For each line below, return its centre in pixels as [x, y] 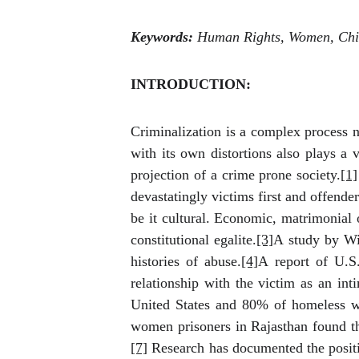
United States [171, 305]
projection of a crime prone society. [236, 175]
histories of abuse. [186, 261]
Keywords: [164, 37]
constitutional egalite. [194, 240]
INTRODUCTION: [191, 84]
